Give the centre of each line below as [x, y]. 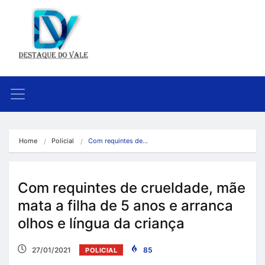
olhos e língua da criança [101, 223]
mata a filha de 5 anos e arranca [125, 205]
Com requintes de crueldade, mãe [132, 188]
